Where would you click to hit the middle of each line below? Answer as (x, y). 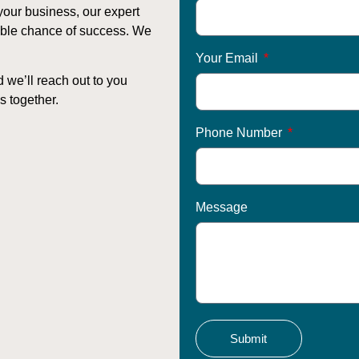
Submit (249, 338)
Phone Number (240, 132)
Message (222, 207)
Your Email (228, 58)
